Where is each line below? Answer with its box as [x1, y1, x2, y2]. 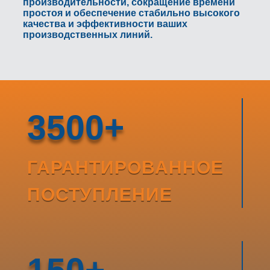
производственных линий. [22, 30, 152, 40]
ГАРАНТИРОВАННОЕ [27, 157, 224, 178]
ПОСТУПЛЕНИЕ [27, 184, 172, 205]
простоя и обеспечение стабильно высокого [22, 8, 240, 19]
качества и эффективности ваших [22, 19, 187, 30]
